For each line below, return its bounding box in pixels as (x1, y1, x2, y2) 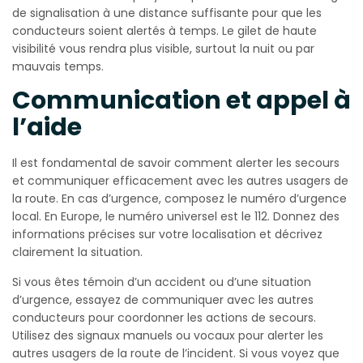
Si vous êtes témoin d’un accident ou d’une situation (12, 274, 311, 291)
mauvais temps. (12, 58, 104, 75)
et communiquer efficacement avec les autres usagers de (12, 173, 348, 190)
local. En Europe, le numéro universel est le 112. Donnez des (12, 208, 340, 225)
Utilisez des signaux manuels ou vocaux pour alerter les (12, 327, 323, 344)
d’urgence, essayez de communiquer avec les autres (12, 292, 314, 309)
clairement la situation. (12, 244, 143, 261)
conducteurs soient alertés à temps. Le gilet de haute (12, 23, 317, 40)
